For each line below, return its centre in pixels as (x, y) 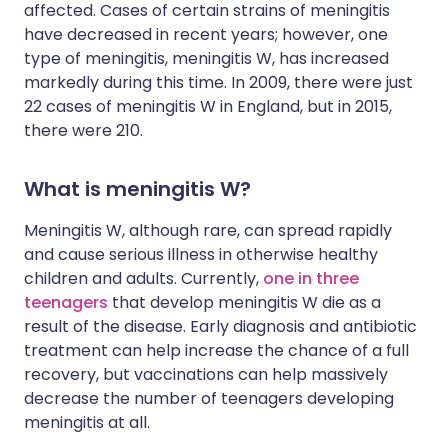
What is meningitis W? (137, 189)
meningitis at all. (87, 422)
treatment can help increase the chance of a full (216, 350)
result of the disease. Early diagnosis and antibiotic (220, 326)
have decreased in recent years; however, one (206, 34)
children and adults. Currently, (143, 278)
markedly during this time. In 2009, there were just (218, 82)
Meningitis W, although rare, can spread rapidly (208, 230)
